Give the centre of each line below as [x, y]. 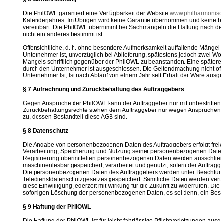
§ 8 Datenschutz [45, 131]
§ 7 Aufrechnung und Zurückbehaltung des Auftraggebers [103, 89]
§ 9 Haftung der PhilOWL [57, 207]
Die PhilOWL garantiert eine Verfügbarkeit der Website [96, 13]
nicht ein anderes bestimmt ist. [63, 34]
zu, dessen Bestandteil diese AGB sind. [75, 117]
